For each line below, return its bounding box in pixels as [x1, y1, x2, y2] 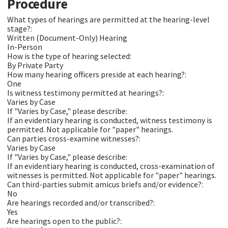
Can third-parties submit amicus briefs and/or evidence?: [7, 179, 205, 189]
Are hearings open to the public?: [7, 215, 123, 226]
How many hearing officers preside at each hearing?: [7, 69, 188, 79]
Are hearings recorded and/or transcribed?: [7, 197, 156, 208]
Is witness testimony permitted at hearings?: [7, 87, 165, 98]
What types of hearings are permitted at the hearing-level [7, 14, 210, 24]
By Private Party [7, 60, 63, 70]
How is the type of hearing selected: [7, 50, 133, 61]
